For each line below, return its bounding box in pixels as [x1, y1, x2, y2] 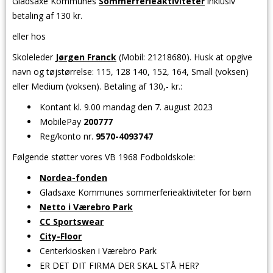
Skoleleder [12, 51, 55, 63]
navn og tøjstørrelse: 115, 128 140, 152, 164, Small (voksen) [12, 66, 249, 77]
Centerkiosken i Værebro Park [40, 245, 157, 257]
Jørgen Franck [55, 51, 116, 63]
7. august [155, 101, 191, 113]
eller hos [12, 30, 48, 42]
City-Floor [40, 230, 82, 242]
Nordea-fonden [40, 172, 107, 183]
